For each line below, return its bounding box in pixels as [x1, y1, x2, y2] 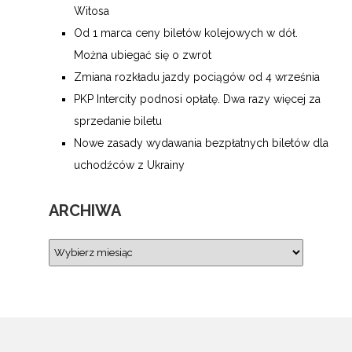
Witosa [74, 5, 109, 17]
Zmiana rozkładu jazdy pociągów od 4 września [74, 71, 320, 83]
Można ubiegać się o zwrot [74, 49, 211, 61]
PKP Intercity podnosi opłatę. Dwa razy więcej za [74, 93, 321, 105]
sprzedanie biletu [74, 115, 162, 127]
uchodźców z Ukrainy [74, 159, 185, 171]
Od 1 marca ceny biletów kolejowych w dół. [74, 27, 298, 39]
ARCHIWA [49, 201, 121, 220]
